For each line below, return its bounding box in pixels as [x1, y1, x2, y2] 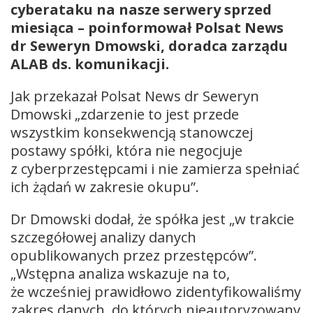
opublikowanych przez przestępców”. [10, 245, 257, 265]
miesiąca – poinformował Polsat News [10, 17, 284, 37]
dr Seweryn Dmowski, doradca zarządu [10, 36, 288, 55]
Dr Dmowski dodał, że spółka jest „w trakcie [10, 209, 294, 228]
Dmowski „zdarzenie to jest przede [10, 104, 239, 124]
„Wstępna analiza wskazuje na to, [10, 263, 230, 283]
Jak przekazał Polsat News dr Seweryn [10, 86, 259, 105]
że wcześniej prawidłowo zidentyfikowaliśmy [10, 282, 301, 301]
